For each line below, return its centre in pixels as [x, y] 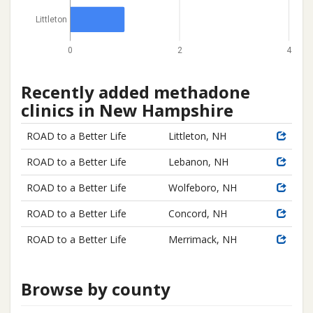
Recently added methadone [136, 92]
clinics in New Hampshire [127, 110]
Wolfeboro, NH [203, 188]
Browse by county [96, 289]
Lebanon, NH [198, 162]
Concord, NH [198, 213]
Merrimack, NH [203, 239]
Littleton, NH [197, 136]
